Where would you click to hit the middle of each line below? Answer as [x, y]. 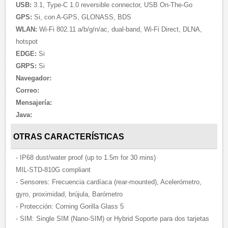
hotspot [27, 42]
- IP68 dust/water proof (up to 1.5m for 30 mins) [86, 157]
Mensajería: [34, 103]
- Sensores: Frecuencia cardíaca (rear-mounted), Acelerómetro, [109, 182]
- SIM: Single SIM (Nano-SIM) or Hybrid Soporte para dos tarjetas [113, 218]
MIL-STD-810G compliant [53, 169]
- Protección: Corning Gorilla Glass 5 [70, 206]
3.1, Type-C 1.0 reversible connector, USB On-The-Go [112, 5]
